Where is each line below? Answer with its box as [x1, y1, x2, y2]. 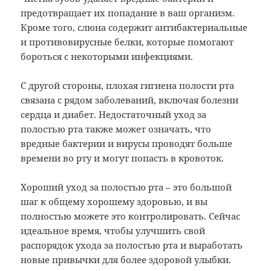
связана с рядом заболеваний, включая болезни [21, 94, 239, 106]
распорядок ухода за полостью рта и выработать [21, 239, 243, 252]
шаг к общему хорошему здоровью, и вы [21, 195, 208, 208]
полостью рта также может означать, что [21, 123, 212, 135]
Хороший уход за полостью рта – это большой [21, 181, 232, 194]
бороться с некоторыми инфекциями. [21, 50, 194, 63]
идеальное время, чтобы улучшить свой [21, 224, 206, 237]
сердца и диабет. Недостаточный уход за [21, 108, 207, 121]
